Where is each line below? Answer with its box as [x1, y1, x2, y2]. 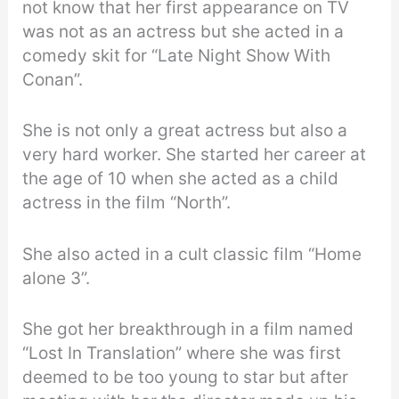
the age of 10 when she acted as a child [22, 168, 339, 190]
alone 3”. [22, 267, 91, 289]
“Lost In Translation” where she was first [22, 343, 342, 364]
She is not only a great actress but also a [22, 120, 348, 142]
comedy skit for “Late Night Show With [22, 45, 331, 67]
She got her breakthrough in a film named [22, 319, 354, 340]
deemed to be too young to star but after [22, 367, 349, 388]
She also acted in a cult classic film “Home [22, 243, 362, 265]
